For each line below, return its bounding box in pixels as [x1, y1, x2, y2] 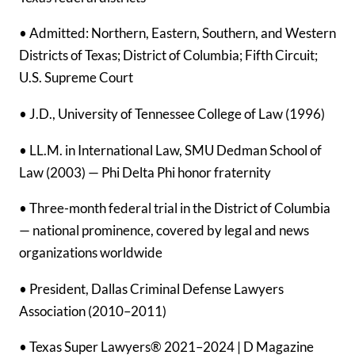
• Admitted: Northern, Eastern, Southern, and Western [19, 25, 336, 42]
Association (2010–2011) [19, 302, 166, 319]
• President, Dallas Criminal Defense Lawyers [19, 280, 284, 297]
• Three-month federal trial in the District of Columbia [19, 200, 330, 217]
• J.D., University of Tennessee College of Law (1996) [19, 105, 325, 122]
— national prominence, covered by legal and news [19, 222, 309, 239]
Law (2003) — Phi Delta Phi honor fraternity [19, 163, 271, 181]
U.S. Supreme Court [19, 69, 133, 86]
